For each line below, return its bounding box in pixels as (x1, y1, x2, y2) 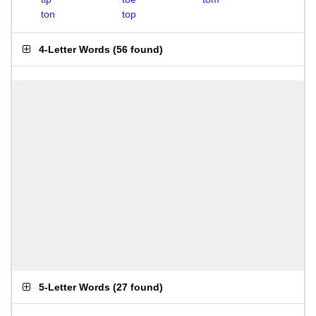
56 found (116, 44, 159, 55)
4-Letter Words (39, 44, 110, 55)
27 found (116, 281, 159, 293)
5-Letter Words (39, 281, 110, 293)
